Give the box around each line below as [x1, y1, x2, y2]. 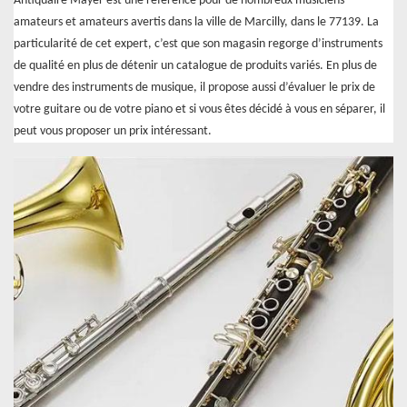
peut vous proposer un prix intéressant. [14, 124, 212, 139]
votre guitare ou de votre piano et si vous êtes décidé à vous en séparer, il [14, 103, 385, 117]
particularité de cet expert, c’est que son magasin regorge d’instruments [14, 37, 382, 52]
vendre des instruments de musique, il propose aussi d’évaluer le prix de [14, 81, 375, 95]
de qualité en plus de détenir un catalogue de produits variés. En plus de [14, 59, 377, 74]
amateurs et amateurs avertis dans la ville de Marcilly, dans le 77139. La [14, 15, 379, 30]
